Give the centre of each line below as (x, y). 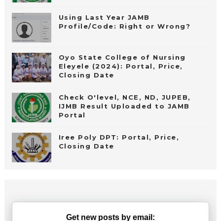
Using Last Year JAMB (104, 17)
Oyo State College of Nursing (122, 57)
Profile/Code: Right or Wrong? (125, 26)
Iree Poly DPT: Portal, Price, (119, 137)
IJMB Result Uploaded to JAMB (124, 106)
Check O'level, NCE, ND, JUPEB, (125, 97)
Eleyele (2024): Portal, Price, (121, 66)
